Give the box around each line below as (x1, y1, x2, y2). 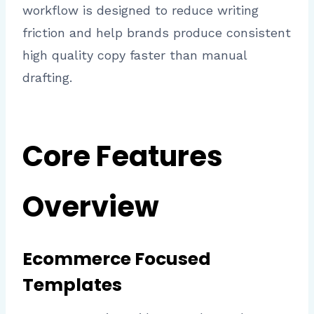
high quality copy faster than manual (22, 48, 247, 63)
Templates (22, 273, 122, 298)
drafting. (22, 70, 72, 86)
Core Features (22, 137, 223, 177)
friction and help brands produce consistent (22, 25, 291, 41)
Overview (22, 187, 159, 227)
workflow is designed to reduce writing (22, 3, 259, 18)
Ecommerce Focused (22, 247, 211, 272)
